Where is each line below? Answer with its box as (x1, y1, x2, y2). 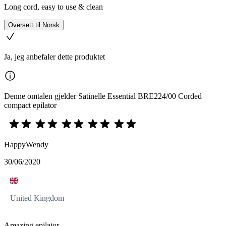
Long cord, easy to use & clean (4, 2, 103, 11)
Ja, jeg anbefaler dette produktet (4, 52, 105, 61)
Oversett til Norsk (8, 21, 60, 29)
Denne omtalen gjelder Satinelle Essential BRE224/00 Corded (4, 91, 202, 100)
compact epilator (4, 100, 56, 109)
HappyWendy (4, 140, 48, 149)
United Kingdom (10, 193, 64, 202)
